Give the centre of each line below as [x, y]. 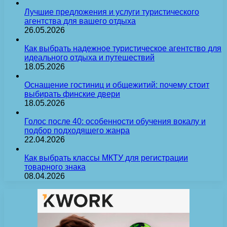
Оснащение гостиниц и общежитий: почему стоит [117, 85]
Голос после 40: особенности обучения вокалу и [115, 122]
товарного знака [55, 167]
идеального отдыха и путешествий [89, 58]
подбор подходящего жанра [77, 131]
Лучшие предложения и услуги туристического [112, 12]
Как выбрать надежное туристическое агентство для [123, 49]
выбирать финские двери [72, 94]
